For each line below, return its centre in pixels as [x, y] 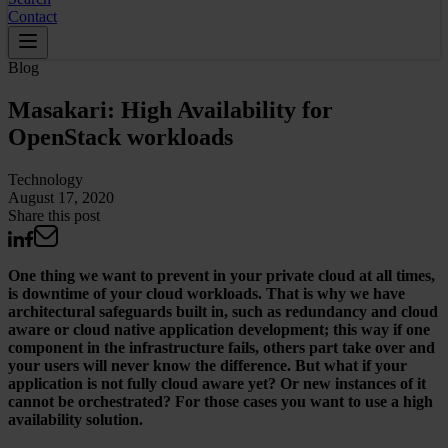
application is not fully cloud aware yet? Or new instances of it [217, 383]
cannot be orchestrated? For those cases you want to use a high [220, 401]
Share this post [54, 215]
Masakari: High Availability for [170, 109]
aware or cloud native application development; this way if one [219, 329]
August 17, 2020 [61, 197]
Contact [32, 16]
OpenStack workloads [120, 136]
